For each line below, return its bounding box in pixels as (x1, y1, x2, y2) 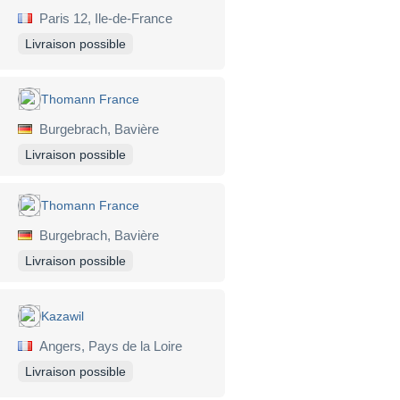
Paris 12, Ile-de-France (32, 10, 172, 26)
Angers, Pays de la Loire (32, 337, 182, 354)
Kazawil (41, 308, 84, 323)
